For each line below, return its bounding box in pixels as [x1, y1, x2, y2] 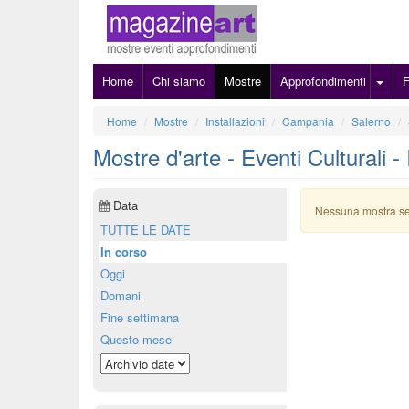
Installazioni [205, 113, 265, 129]
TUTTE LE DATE [100, 221, 191, 238]
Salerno [351, 113, 391, 129]
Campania [282, 113, 334, 129]
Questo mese [100, 330, 172, 348]
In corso [100, 243, 147, 260]
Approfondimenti [280, 72, 366, 89]
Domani [100, 287, 141, 304]
